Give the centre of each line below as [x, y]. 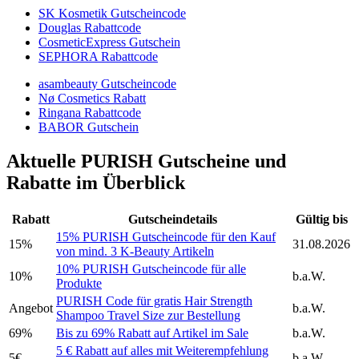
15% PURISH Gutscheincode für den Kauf [166, 237]
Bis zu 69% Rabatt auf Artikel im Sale [152, 333]
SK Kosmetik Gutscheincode [112, 14]
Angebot [31, 309]
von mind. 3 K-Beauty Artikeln [135, 252]
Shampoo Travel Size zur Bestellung [148, 316]
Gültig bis [321, 220]
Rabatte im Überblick [96, 183]
